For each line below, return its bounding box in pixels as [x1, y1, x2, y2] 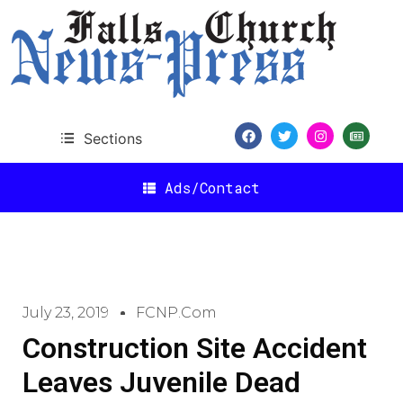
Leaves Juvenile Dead [22, 365, 300, 399]
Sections [83, 129, 142, 148]
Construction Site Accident [22, 331, 367, 365]
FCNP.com [136, 304, 217, 321]
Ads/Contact [165, 177, 260, 197]
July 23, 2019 [22, 304, 109, 321]
